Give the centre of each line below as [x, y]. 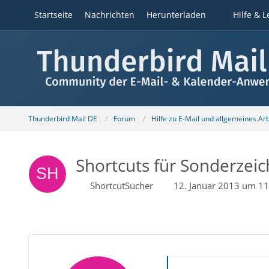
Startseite [53, 15]
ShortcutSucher [121, 186]
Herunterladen [176, 15]
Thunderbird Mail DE [62, 118]
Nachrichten [109, 15]
